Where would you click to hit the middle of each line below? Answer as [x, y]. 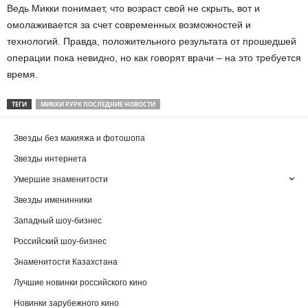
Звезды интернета [50, 159]
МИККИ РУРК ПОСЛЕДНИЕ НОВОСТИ [98, 104]
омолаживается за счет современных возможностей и [129, 25]
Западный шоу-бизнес [58, 221]
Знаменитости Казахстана [66, 262]
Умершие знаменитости [61, 180]
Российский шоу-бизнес [60, 242]
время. [22, 75]
